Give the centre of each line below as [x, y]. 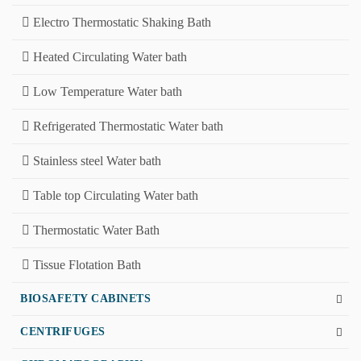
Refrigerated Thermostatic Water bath [127, 126]
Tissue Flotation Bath [85, 265]
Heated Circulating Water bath [108, 57]
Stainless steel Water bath [95, 161]
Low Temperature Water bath [106, 91]
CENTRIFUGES [63, 332]
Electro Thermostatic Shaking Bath [120, 22]
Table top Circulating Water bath [114, 195]
